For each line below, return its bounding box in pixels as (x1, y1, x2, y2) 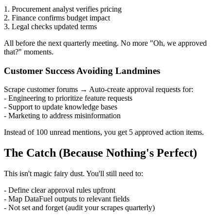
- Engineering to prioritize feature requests (4, 94, 132, 103)
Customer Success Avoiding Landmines (4, 65, 160, 76)
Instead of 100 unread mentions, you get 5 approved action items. (4, 128, 204, 137)
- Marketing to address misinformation (4, 111, 121, 120)
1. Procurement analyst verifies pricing (4, 4, 122, 13)
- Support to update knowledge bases (4, 103, 117, 111)
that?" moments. (4, 47, 54, 56)
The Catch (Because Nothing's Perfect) (4, 146, 197, 160)
